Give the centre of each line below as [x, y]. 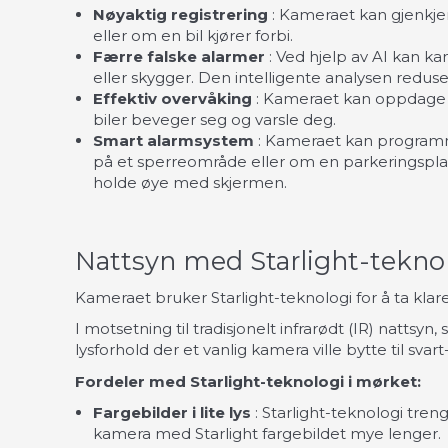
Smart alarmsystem [173, 140]
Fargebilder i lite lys [174, 413]
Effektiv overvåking [172, 98]
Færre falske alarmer [179, 56]
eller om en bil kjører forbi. [193, 35]
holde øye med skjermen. [190, 182]
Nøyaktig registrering [180, 14]
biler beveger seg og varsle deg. [214, 119]
